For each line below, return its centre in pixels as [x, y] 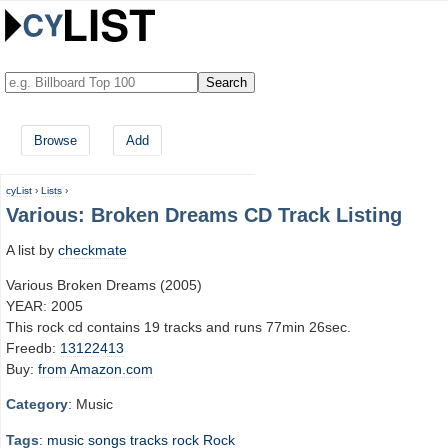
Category [37, 404]
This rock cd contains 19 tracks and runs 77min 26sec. [178, 326]
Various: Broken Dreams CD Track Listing [204, 215]
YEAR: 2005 [44, 305]
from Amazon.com [95, 368]
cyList [19, 190]
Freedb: [33, 347]
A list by [32, 249]
